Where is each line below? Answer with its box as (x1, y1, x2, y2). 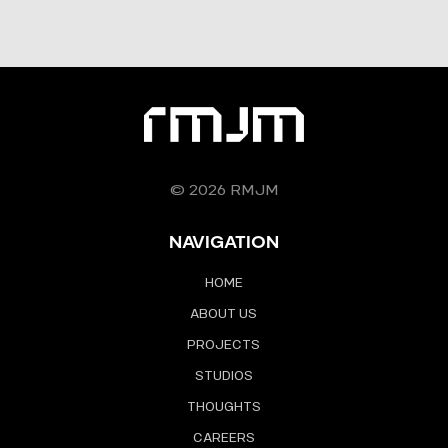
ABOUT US (190, 306, 258, 322)
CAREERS (192, 430, 255, 446)
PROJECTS (187, 337, 261, 353)
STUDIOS (194, 368, 253, 384)
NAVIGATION (168, 235, 279, 252)
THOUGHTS (186, 399, 261, 415)
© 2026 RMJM (169, 181, 278, 199)
